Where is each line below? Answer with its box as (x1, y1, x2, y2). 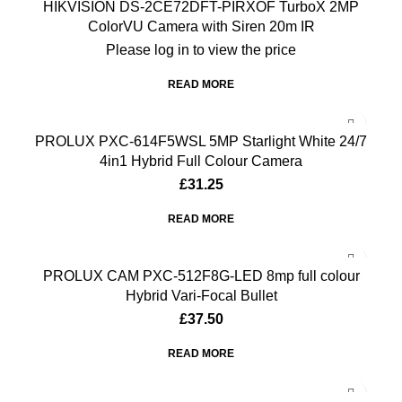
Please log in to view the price (106, 41, 296, 57)
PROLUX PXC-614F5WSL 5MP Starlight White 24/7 (35, 133, 367, 149)
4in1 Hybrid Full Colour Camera (100, 153, 302, 169)
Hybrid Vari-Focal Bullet (125, 287, 277, 303)
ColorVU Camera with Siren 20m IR (87, 18, 315, 34)
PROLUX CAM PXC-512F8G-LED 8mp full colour (42, 267, 360, 284)
